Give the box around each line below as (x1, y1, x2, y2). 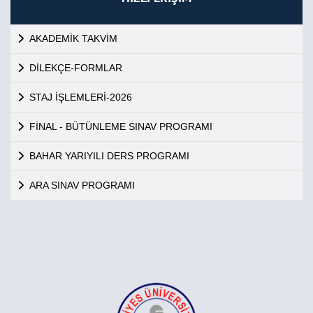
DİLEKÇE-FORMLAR (29, 62, 122, 73)
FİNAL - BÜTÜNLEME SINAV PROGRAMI (29, 121, 212, 132)
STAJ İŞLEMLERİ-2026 (29, 92, 132, 103)
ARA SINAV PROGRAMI (29, 180, 135, 191)
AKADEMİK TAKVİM (29, 33, 117, 44)
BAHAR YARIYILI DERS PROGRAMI (29, 150, 189, 161)
